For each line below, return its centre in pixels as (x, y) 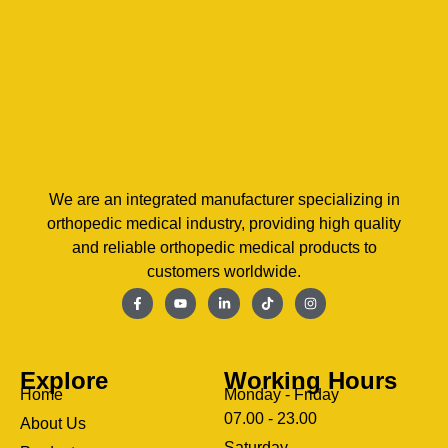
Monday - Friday (281, 395)
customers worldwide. (224, 271)
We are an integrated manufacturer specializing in (224, 199)
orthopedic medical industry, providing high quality (224, 223)
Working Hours (310, 381)
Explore (64, 381)
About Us (53, 424)
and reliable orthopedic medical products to (224, 247)
